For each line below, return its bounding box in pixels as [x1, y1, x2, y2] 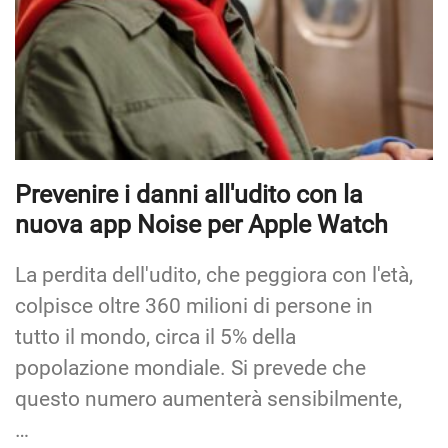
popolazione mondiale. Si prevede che [15, 356, 366, 381]
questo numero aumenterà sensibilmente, [15, 387, 402, 412]
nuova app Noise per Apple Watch [15, 210, 388, 240]
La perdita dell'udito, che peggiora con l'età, [15, 263, 413, 288]
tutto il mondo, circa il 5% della [15, 325, 296, 350]
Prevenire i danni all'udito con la [15, 180, 363, 210]
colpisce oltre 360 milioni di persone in [15, 294, 373, 319]
